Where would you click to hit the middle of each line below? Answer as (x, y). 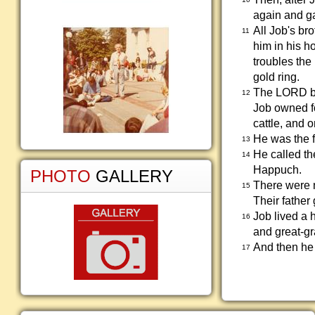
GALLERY (134, 176)
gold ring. (277, 77)
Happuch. (278, 170)
